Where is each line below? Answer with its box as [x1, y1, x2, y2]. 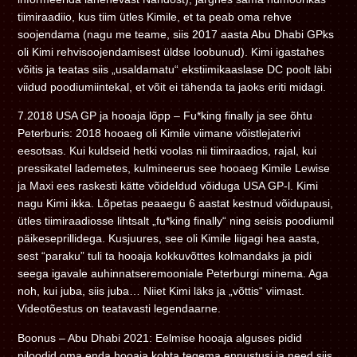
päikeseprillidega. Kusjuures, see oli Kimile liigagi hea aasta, [18, 232, 320, 245]
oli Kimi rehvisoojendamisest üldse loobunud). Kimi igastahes [18, 45, 325, 58]
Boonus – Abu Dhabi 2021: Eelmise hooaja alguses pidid [18, 331, 303, 344]
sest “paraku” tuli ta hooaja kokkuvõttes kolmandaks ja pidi [18, 249, 312, 263]
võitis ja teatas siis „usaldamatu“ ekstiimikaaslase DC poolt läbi [18, 62, 332, 76]
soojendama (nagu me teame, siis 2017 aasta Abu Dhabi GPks [18, 27, 335, 41]
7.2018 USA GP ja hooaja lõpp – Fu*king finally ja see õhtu [18, 109, 313, 123]
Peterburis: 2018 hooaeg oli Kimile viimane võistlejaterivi [18, 127, 301, 140]
